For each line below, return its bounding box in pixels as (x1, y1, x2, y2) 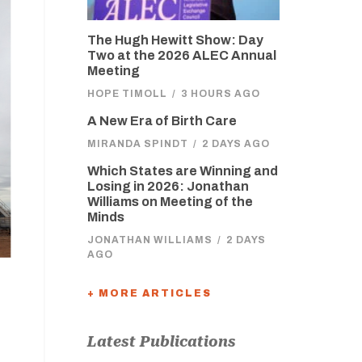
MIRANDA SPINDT (86, 138, 188, 149)
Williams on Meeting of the (86, 195, 253, 208)
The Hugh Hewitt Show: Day (86, 33, 263, 47)
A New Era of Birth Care (86, 114, 237, 128)
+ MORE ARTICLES (86, 288, 212, 299)
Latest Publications (86, 333, 236, 350)
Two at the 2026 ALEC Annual (86, 48, 276, 62)
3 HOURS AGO (180, 88, 260, 99)
